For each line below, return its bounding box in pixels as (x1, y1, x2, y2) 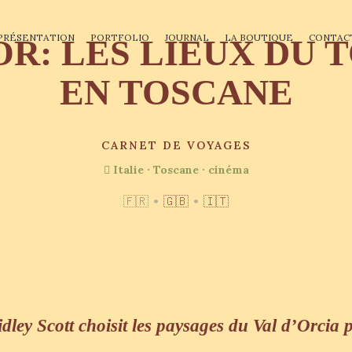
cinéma (207, 163, 249, 177)
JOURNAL (165, 31, 210, 43)
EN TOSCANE (59, 72, 293, 112)
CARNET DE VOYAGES (101, 138, 251, 152)
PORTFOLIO (90, 31, 150, 43)
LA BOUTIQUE (225, 31, 294, 43)
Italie (112, 163, 144, 177)
